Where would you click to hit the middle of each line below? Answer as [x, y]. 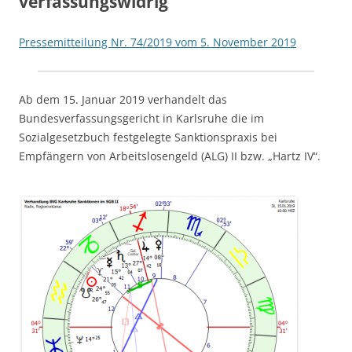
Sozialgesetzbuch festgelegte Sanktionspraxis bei [148, 137]
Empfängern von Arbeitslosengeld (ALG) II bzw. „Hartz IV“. [170, 156]
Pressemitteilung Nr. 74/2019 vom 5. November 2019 [158, 42]
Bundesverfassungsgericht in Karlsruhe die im [141, 118]
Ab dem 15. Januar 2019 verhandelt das [123, 99]
